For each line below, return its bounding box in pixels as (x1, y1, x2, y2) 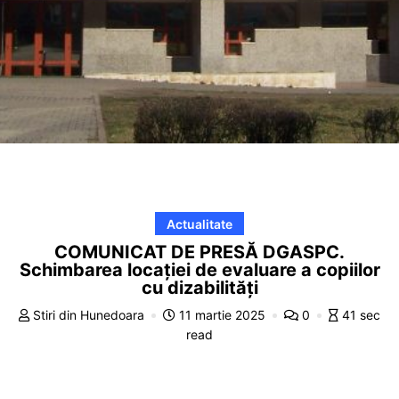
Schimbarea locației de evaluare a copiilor (19, 258, 380, 281)
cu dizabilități (141, 276, 258, 298)
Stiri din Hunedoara (29, 306, 148, 322)
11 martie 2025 (175, 306, 269, 322)
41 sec (342, 306, 380, 322)
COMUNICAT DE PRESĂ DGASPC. (54, 240, 345, 263)
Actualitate (167, 216, 232, 232)
